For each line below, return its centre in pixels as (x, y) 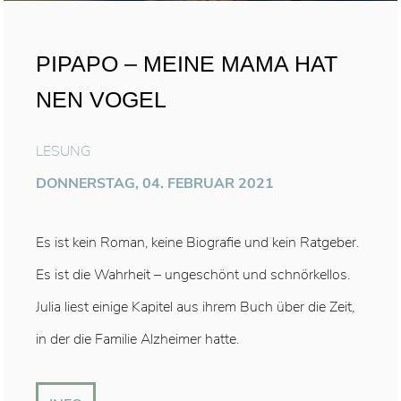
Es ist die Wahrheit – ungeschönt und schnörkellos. (192, 275)
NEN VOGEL (101, 100)
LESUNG (63, 152)
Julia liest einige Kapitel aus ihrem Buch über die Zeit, (195, 307)
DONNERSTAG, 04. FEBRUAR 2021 (154, 184)
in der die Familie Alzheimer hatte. (137, 340)
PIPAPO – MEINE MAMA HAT (186, 64)
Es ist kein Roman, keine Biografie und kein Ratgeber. (197, 243)
